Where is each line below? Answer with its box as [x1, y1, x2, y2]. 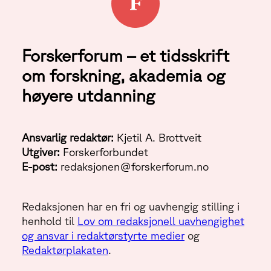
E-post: [22, 160, 57, 173]
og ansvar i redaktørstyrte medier [22, 229, 184, 242]
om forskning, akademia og [22, 65, 225, 85]
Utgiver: [22, 146, 60, 158]
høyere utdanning [22, 85, 155, 105]
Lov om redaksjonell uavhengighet [77, 215, 244, 227]
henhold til [22, 215, 77, 227]
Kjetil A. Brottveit [114, 131, 201, 144]
